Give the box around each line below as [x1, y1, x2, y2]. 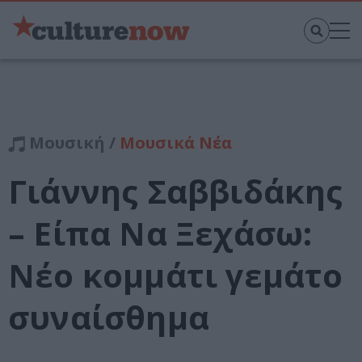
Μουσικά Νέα [120, 132, 232, 154]
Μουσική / [25, 132, 120, 154]
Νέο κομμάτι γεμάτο [8, 253, 343, 298]
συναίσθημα [8, 295, 209, 340]
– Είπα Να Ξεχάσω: [8, 211, 313, 256]
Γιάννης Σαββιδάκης [8, 169, 343, 214]
